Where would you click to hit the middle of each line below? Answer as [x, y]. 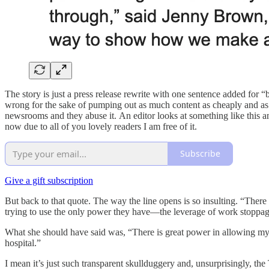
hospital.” [23, 243]
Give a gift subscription [49, 180]
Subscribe [200, 154]
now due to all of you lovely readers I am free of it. [101, 126]
